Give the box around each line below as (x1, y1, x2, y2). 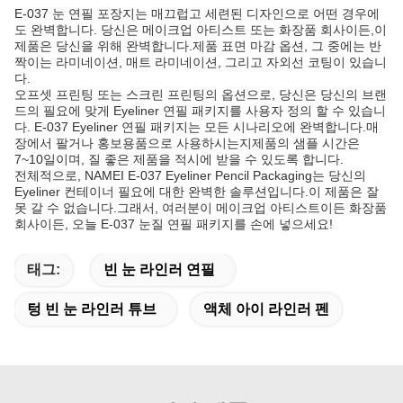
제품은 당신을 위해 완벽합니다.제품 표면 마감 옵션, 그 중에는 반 (14, 39, 381, 53)
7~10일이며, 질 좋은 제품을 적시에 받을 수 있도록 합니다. (14, 152, 344, 166)
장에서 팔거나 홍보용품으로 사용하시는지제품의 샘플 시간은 (14, 136, 360, 150)
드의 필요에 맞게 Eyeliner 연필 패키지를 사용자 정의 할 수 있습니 (14, 103, 386, 118)
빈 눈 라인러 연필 (103, 262, 215, 277)
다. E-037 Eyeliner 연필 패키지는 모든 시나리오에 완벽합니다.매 (14, 120, 379, 134)
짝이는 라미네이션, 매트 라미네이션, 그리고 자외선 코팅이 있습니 (14, 55, 387, 69)
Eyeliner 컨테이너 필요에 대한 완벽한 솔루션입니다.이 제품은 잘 (14, 184, 379, 199)
